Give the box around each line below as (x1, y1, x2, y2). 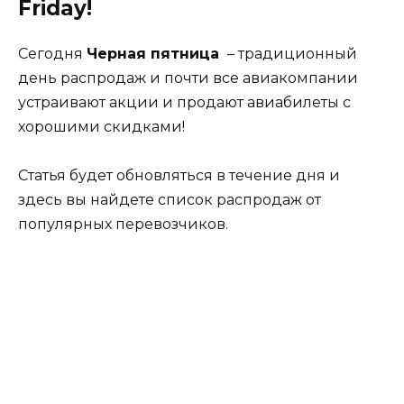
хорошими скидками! (18, 117, 185, 135)
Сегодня (18, 44, 87, 62)
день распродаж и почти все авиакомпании (18, 69, 358, 87)
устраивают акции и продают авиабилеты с (18, 93, 351, 111)
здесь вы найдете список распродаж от (18, 190, 321, 208)
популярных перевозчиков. (18, 215, 228, 233)
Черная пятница (87, 44, 224, 62)
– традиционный (224, 44, 357, 62)
